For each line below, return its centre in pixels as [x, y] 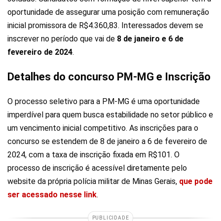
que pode [196, 182]
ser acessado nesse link [52, 195]
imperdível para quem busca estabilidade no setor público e [110, 115]
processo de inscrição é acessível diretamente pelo [97, 168]
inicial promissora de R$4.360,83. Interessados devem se [105, 26]
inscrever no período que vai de [62, 39]
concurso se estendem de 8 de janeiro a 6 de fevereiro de [107, 142]
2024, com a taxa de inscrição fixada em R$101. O [93, 155]
